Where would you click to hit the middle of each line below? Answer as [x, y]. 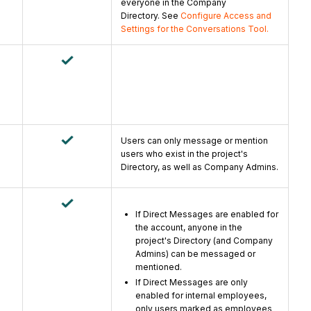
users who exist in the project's [184, 154]
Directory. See [151, 16]
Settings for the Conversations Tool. [195, 29]
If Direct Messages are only [192, 283]
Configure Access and [226, 16]
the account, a [164, 228]
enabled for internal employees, [201, 296]
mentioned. [159, 267]
